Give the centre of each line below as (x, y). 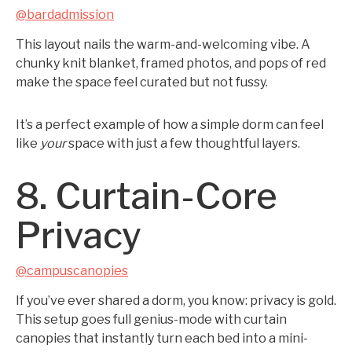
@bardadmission (65, 15)
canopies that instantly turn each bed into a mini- (162, 338)
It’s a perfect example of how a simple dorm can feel (170, 125)
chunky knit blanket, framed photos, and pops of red (171, 63)
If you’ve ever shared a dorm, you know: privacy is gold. (176, 301)
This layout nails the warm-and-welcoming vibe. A (163, 44)
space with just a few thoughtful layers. (183, 143)
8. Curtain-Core (147, 196)
